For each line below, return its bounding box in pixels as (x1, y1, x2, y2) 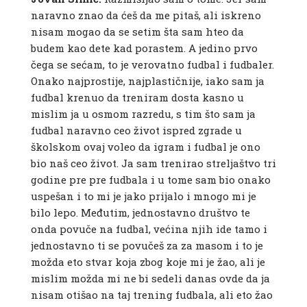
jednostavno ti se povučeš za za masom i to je (30, 238, 263, 253)
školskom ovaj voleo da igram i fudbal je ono (30, 140, 260, 154)
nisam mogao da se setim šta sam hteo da (30, 25, 244, 39)
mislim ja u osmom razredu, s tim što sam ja (30, 107, 256, 121)
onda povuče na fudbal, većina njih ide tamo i (30, 222, 267, 236)
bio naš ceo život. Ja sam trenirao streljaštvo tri (30, 156, 276, 171)
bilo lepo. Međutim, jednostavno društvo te (30, 206, 250, 220)
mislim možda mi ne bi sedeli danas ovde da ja (30, 271, 270, 286)
